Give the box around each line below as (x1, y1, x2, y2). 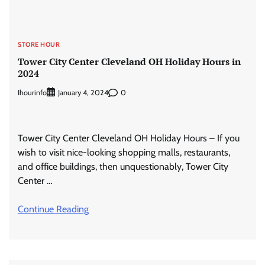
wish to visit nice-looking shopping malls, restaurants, (18, 147, 230, 158)
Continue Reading (18, 203, 89, 215)
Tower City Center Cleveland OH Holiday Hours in (18, 54, 241, 68)
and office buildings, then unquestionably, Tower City (18, 161, 228, 172)
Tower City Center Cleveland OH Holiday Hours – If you (18, 132, 240, 144)
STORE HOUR (18, 40, 60, 49)
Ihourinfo (18, 88, 47, 97)
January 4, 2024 (58, 88, 108, 97)
